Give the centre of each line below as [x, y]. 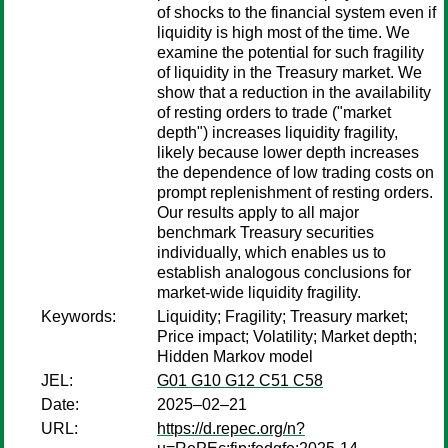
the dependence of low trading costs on [295, 172]
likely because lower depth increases [288, 152]
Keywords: [78, 316]
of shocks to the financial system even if [296, 12]
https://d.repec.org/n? [231, 428]
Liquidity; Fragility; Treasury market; [282, 316]
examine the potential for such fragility [290, 52]
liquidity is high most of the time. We [283, 32]
